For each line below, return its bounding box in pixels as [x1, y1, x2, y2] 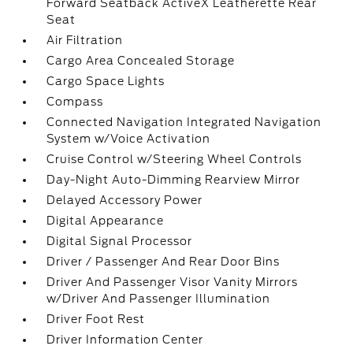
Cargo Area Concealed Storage [46, 54, 236, 67]
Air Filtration [46, 34, 124, 46]
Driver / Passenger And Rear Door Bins [46, 255, 281, 268]
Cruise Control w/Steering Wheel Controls [46, 153, 303, 165]
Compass [46, 95, 104, 108]
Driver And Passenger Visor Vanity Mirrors [46, 276, 299, 288]
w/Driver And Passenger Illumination [46, 292, 271, 305]
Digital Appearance [46, 214, 165, 227]
